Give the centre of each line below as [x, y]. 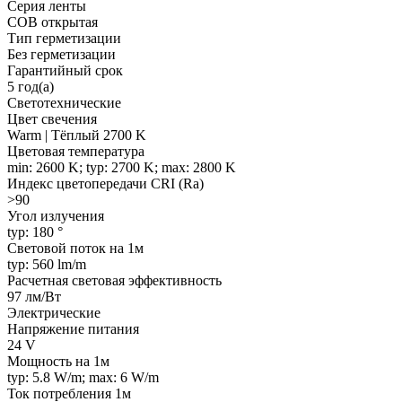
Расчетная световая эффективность [114, 280]
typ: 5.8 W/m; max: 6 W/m [83, 377]
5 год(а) [31, 86]
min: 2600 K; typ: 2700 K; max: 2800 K [122, 167]
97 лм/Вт [34, 296]
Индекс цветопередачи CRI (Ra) [105, 183]
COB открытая [52, 22]
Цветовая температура [76, 151]
